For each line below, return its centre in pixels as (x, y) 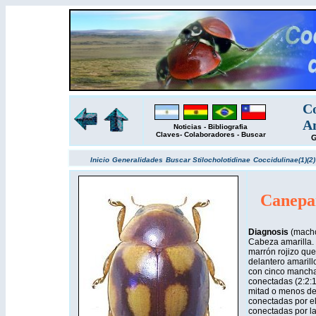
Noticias (188, 127)
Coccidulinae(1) (280, 160)
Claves (168, 134)
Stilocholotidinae (221, 160)
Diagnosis (269, 232)
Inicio (99, 160)
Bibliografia (228, 127)
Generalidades (137, 160)
